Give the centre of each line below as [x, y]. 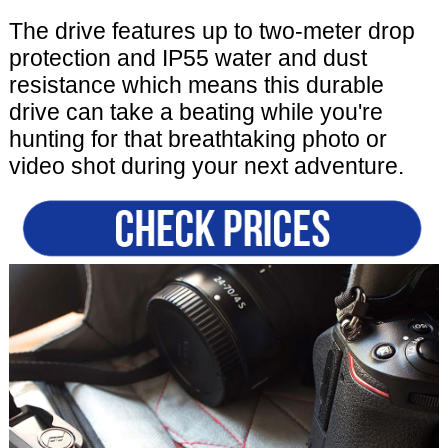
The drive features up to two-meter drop [211, 30]
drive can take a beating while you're [195, 111]
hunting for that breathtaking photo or [197, 138]
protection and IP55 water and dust [187, 57]
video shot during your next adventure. [206, 165]
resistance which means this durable [196, 84]
